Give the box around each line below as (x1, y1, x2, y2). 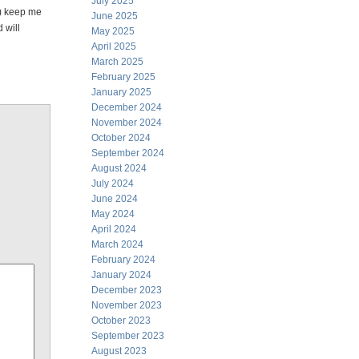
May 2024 (91, 208, 135, 220)
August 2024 (91, 163, 147, 174)
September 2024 (91, 147, 164, 159)
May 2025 (91, 26, 135, 37)
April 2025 (91, 41, 136, 52)
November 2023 (91, 300, 162, 311)
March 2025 (91, 56, 143, 67)
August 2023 (91, 345, 147, 357)
